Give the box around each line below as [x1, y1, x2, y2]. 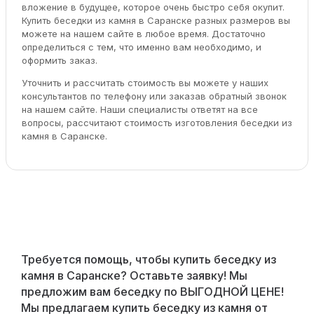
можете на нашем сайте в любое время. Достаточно [21, 27, 266, 39]
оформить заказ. [21, 54, 97, 66]
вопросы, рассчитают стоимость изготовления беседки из [21, 116, 292, 128]
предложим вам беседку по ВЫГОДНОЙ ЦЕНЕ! [20, 284, 284, 299]
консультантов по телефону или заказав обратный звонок [21, 90, 287, 102]
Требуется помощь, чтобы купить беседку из [20, 252, 276, 266]
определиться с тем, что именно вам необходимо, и [21, 41, 261, 53]
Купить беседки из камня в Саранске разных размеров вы [21, 14, 290, 26]
